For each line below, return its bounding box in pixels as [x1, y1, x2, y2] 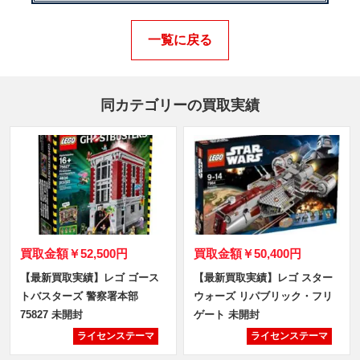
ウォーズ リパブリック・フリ [193, 289, 333, 302]
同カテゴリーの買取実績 [100, 97, 260, 113]
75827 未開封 [19, 308, 83, 321]
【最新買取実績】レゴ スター [193, 271, 333, 284]
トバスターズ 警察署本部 [19, 289, 138, 302]
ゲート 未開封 [193, 308, 260, 321]
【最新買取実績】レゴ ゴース [19, 271, 159, 284]
